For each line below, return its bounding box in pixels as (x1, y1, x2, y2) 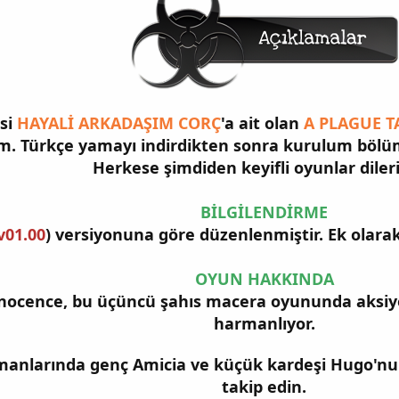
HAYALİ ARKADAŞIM (17, 111, 174, 134)
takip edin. (222, 375, 306, 397)
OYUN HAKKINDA (194, 267, 334, 289)
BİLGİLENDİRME (200, 200, 328, 223)
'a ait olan (221, 111, 304, 134)
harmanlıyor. (213, 312, 315, 334)
